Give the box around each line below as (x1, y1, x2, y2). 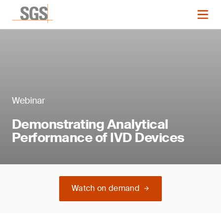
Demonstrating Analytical (12, 116, 168, 133)
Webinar (12, 95, 45, 107)
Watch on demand (72, 183, 140, 193)
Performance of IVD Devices (12, 129, 184, 146)
